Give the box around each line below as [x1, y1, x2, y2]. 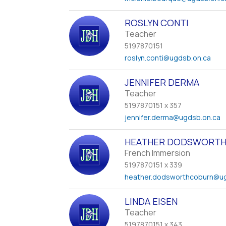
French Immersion [125, 147, 191, 158]
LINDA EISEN [125, 195, 178, 207]
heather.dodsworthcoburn [125, 172, 214, 182]
